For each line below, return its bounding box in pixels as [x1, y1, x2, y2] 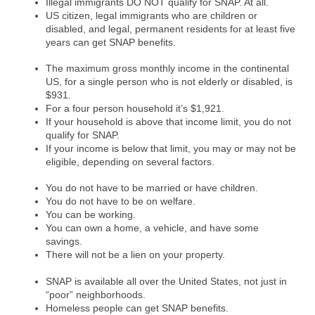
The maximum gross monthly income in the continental [46, 63, 289, 74]
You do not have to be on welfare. [46, 195, 195, 207]
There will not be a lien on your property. [46, 249, 225, 260]
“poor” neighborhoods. [46, 289, 146, 300]
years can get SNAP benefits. [46, 37, 176, 48]
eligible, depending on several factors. [46, 156, 214, 167]
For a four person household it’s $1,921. [46, 103, 224, 114]
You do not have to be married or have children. [46, 182, 258, 193]
